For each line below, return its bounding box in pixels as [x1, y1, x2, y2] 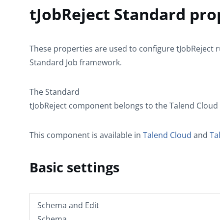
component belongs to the [67, 100, 169, 111]
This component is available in [29, 130, 143, 140]
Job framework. [64, 57, 122, 68]
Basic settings [29, 158, 119, 176]
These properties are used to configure [29, 43, 176, 54]
